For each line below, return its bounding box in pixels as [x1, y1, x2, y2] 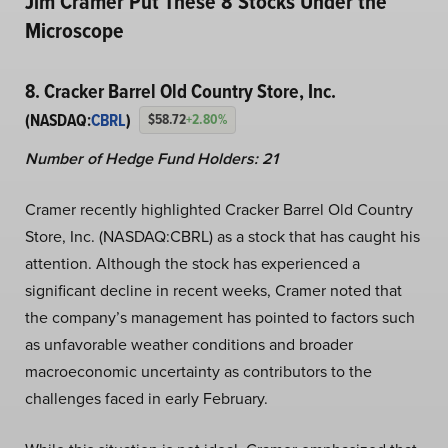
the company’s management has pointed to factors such [25, 305, 415, 328]
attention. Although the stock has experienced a [25, 251, 360, 274]
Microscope [25, 13, 124, 47]
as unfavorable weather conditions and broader [25, 332, 353, 355]
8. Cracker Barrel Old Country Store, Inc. [25, 75, 336, 106]
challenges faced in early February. [25, 386, 268, 409]
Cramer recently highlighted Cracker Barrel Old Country [25, 197, 413, 220]
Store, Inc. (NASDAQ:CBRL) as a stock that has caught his [25, 224, 420, 247]
